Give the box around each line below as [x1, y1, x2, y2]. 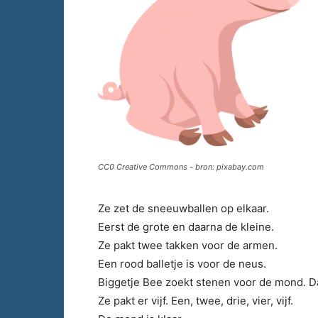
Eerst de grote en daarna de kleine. [98, 220, 274, 234]
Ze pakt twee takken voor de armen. [98, 238, 278, 252]
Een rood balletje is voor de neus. [98, 257, 266, 270]
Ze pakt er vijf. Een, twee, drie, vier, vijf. [98, 294, 293, 307]
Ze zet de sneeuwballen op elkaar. [98, 202, 269, 215]
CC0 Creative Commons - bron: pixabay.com [98, 161, 264, 172]
